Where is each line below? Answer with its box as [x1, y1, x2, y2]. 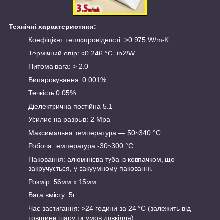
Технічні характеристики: [9, 22, 96, 30]
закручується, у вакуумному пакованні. [28, 164, 153, 172]
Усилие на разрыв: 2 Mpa [28, 115, 110, 123]
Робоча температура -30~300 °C [28, 141, 133, 150]
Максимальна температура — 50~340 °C [28, 128, 161, 137]
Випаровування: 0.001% [28, 75, 106, 83]
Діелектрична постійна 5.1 [28, 102, 112, 110]
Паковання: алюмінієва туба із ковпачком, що [28, 155, 175, 163]
